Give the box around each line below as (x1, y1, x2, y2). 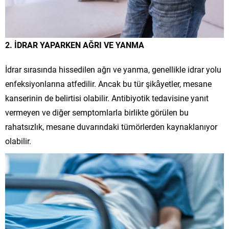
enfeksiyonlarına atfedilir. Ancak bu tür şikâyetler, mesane (5, 78, 212, 89)
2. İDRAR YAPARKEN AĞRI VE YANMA (5, 39, 144, 50)
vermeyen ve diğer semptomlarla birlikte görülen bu (5, 106, 189, 118)
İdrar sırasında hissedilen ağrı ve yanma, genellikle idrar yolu (5, 63, 221, 75)
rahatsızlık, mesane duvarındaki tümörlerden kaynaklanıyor (5, 121, 217, 132)
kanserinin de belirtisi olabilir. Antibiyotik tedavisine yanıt (5, 92, 209, 103)
